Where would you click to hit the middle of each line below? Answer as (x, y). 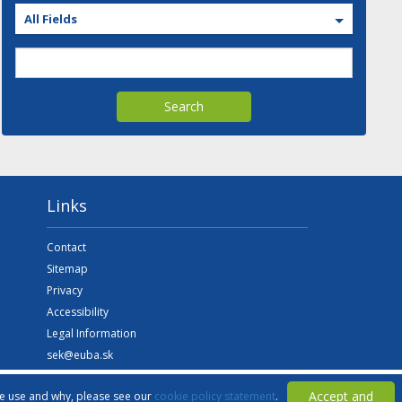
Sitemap (67, 269)
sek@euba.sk (79, 355)
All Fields (50, 19)
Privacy (64, 290)
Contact (66, 247)
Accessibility (77, 312)
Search (184, 106)
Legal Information (91, 333)
